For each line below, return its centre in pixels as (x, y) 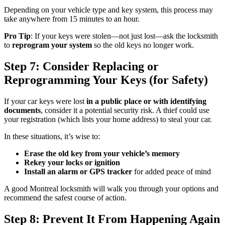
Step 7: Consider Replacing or (81, 67)
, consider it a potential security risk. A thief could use (125, 110)
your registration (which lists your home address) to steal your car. (108, 120)
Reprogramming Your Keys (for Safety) (106, 80)
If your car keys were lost (45, 101)
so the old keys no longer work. (143, 45)
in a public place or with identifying (146, 101)
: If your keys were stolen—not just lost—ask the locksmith (124, 36)
